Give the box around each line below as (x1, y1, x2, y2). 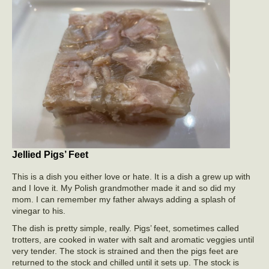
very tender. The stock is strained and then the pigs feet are (12, 246, 238, 256)
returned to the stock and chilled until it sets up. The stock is (12, 258, 239, 268)
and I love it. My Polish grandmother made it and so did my (12, 183, 235, 193)
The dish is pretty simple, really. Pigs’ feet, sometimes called (12, 223, 239, 234)
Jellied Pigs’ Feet (12, 150, 88, 160)
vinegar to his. (12, 206, 65, 216)
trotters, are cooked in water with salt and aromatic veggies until (12, 235, 254, 245)
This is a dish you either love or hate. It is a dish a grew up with (12, 172, 250, 182)
